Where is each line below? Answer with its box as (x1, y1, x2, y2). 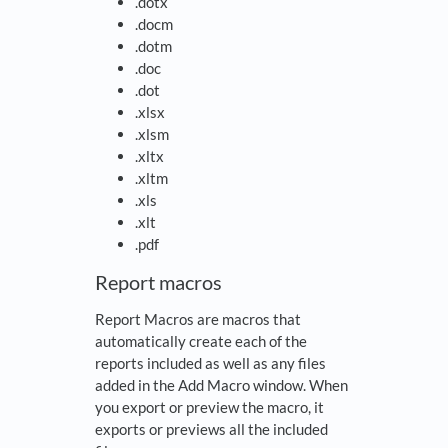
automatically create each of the (95, 332, 307, 351)
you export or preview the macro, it (95, 398, 324, 417)
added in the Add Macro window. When (95, 376, 348, 395)
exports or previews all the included (95, 420, 328, 439)
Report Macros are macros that (95, 310, 301, 329)
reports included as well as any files (95, 354, 326, 373)
